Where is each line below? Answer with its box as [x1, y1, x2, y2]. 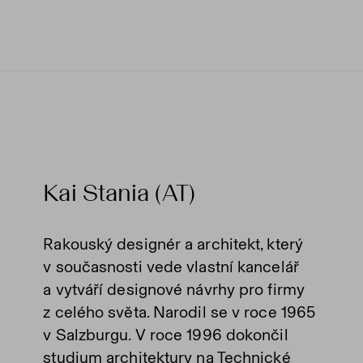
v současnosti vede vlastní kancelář [43, 257, 299, 276]
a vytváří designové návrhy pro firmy [43, 280, 305, 299]
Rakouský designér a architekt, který [43, 234, 303, 254]
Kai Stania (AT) [43, 178, 195, 207]
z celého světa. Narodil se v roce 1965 [43, 302, 316, 322]
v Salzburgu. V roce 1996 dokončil [43, 325, 288, 344]
